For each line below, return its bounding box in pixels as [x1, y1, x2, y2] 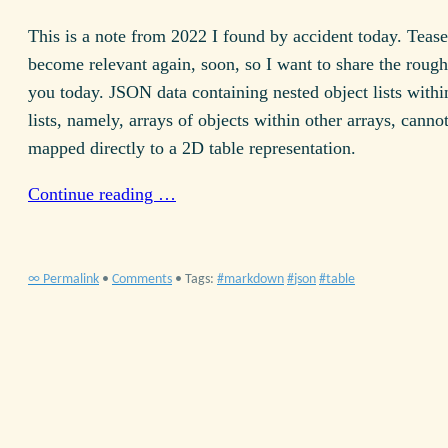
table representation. [204, 138, 356, 159]
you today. [28, 82, 109, 103]
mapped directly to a [28, 138, 182, 159]
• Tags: [175, 271, 217, 287]
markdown [224, 271, 284, 287]
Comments [112, 271, 172, 287]
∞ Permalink [28, 271, 99, 287]
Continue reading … [28, 184, 176, 205]
